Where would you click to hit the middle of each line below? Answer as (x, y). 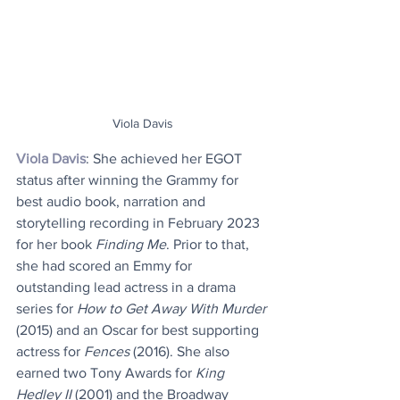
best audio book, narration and (112, 202)
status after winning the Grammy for (129, 180)
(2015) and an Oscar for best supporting (139, 330)
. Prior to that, (209, 245)
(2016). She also (181, 352)
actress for (50, 352)
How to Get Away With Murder (171, 309)
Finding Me (131, 245)
